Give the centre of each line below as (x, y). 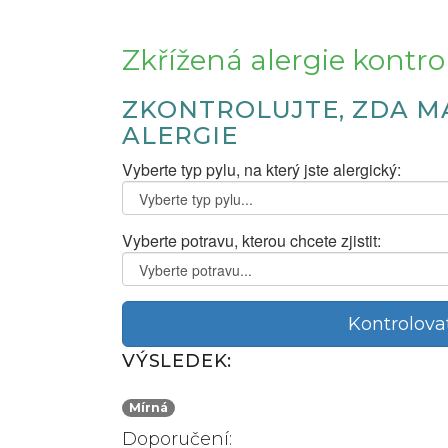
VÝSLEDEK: (177, 360)
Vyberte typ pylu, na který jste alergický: (261, 169)
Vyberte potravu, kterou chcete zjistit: (251, 240)
